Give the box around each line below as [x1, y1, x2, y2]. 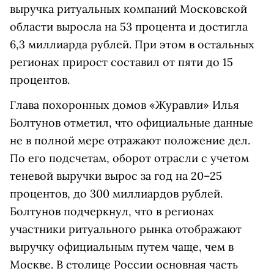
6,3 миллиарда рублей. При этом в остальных [10, 37, 254, 51]
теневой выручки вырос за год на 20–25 [10, 169, 222, 183]
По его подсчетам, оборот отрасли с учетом [10, 151, 249, 165]
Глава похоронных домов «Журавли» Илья [10, 98, 239, 112]
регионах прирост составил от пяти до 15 [10, 55, 233, 69]
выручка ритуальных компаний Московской [10, 2, 247, 16]
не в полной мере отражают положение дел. [10, 133, 250, 147]
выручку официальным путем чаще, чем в [10, 240, 234, 254]
